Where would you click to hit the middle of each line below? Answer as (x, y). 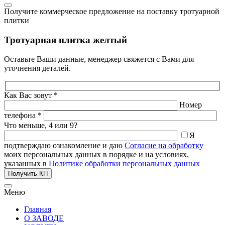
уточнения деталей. (37, 68)
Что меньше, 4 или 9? (41, 125)
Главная (38, 209)
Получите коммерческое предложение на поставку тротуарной (112, 11)
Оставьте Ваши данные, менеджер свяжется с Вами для (99, 59)
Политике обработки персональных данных (124, 163)
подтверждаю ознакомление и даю (64, 145)
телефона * (23, 115)
